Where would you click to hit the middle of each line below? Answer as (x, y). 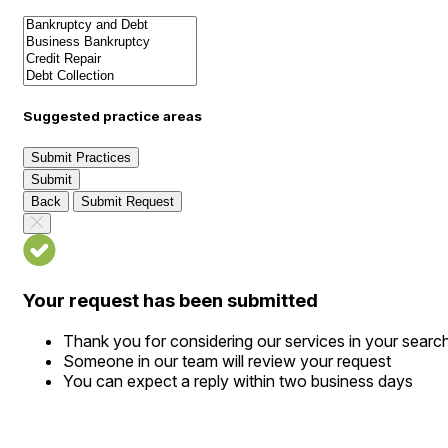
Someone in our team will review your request (227, 360)
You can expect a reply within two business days (238, 380)
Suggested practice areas (112, 116)
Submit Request (127, 202)
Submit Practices (81, 158)
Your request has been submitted (170, 301)
